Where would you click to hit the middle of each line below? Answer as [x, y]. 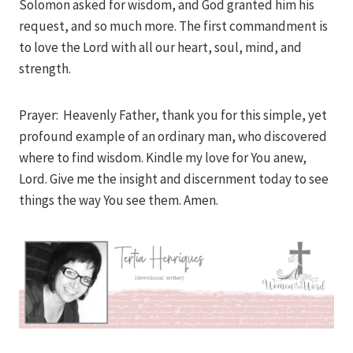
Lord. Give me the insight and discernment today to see [174, 178]
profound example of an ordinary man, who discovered [173, 136]
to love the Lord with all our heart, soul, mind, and [160, 47]
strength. [45, 68]
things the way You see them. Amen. [119, 200]
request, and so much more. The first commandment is [173, 26]
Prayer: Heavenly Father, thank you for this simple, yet [173, 115]
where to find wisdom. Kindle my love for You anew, [163, 157]
